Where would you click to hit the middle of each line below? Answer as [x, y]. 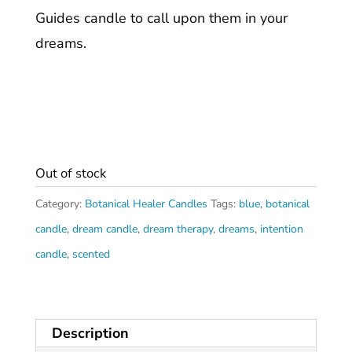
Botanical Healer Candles [146, 204]
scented [91, 255]
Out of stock [70, 174]
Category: [60, 204]
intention [281, 229]
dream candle [104, 229]
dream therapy [178, 229]
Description [90, 334]
